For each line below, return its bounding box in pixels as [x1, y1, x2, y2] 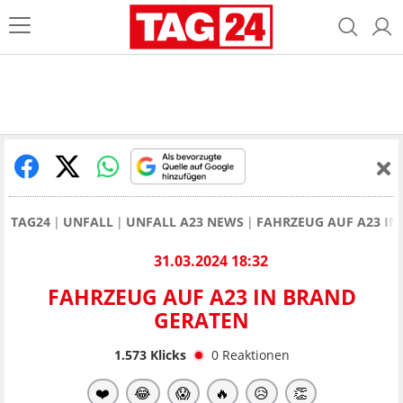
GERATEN [154, 306, 249, 336]
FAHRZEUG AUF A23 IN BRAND [47, 282, 356, 312]
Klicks [146, 345, 186, 363]
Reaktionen [221, 345, 290, 363]
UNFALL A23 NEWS [126, 213, 244, 230]
